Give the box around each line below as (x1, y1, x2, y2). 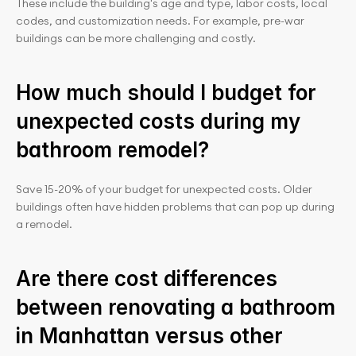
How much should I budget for (16, 80, 316, 105)
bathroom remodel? (16, 137, 209, 162)
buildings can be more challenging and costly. (16, 31, 256, 45)
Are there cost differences (16, 266, 277, 291)
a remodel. (16, 217, 72, 231)
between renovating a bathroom (16, 295, 335, 319)
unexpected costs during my (16, 109, 300, 133)
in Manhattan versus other (16, 323, 283, 348)
